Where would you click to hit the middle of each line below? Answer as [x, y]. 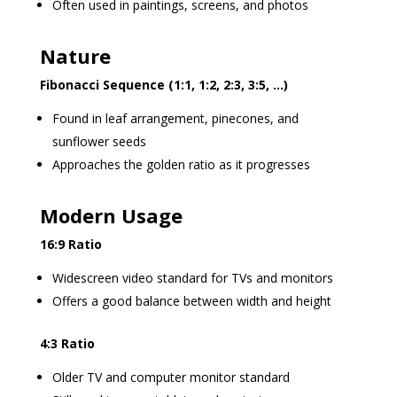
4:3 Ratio [67, 343]
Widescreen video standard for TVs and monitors [192, 277]
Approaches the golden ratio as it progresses [181, 164]
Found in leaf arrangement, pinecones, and [175, 118]
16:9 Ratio [70, 244]
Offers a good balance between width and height [191, 300]
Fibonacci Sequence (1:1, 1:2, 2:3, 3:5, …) [163, 84]
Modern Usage [111, 215]
